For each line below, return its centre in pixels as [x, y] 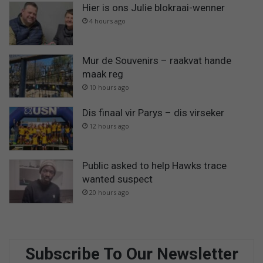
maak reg [103, 74]
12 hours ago [109, 126]
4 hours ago [107, 21]
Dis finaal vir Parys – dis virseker [153, 113]
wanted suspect [117, 179]
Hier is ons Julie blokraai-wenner [154, 8]
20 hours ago [109, 192]
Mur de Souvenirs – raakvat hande [157, 60]
